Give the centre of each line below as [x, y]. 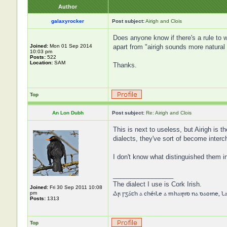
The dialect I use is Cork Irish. [157, 184]
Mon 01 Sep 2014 [70, 46]
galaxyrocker [68, 21]
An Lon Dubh [68, 113]
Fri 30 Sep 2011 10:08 [75, 187]
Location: [41, 63]
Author [68, 7]
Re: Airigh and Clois [168, 113]
